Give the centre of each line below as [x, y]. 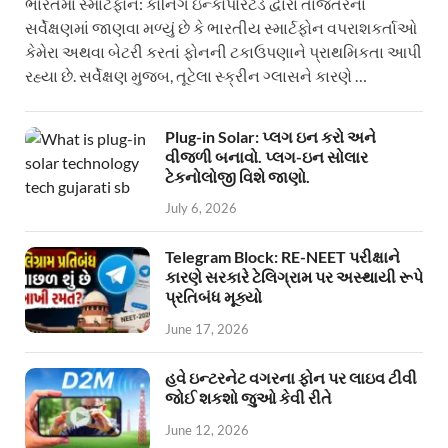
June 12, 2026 [207, 429]
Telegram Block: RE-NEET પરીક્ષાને [282, 257]
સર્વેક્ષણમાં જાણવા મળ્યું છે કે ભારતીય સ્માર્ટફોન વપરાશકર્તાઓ [221, 27]
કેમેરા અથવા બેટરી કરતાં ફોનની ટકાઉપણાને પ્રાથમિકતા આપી [223, 51]
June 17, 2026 [207, 329]
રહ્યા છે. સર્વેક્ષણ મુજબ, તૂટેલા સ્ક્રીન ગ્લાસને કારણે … [196, 75]
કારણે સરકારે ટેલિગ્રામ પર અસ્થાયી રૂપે [294, 277]
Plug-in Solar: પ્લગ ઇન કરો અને [270, 136]
